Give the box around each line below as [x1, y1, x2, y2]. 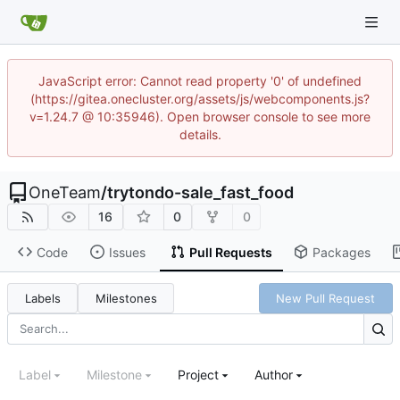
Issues [108, 244, 146, 260]
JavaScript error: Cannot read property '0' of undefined [38, 73, 362, 88]
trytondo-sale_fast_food [107, 183, 294, 202]
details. [179, 127, 221, 142]
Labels [24, 290, 61, 305]
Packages [312, 244, 371, 260]
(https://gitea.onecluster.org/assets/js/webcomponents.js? [30, 91, 370, 106]
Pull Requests [188, 244, 272, 260]
